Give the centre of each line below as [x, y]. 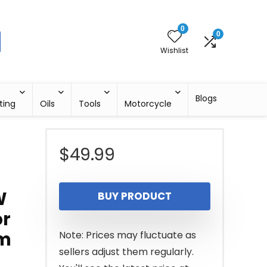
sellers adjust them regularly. [126, 252]
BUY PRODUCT [135, 196]
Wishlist [174, 50]
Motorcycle [148, 104]
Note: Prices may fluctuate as [128, 235]
